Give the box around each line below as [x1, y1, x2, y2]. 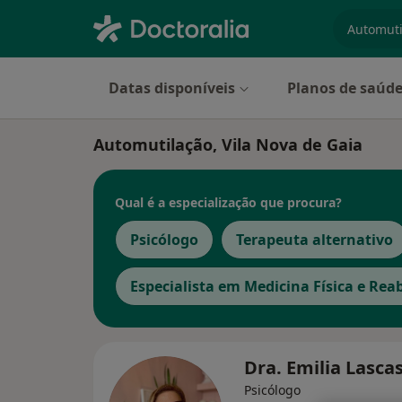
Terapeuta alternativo [236, 230, 393, 249]
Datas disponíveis [109, 78, 235, 98]
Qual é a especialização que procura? [115, 193, 342, 211]
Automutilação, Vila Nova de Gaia [93, 134, 363, 155]
